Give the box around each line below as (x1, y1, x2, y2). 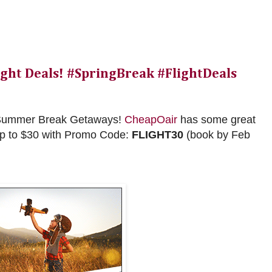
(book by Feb (186, 129, 250, 141)
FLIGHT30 (132, 129, 186, 141)
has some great (177, 114, 256, 126)
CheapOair (124, 114, 177, 126)
